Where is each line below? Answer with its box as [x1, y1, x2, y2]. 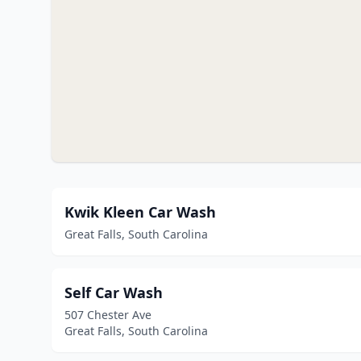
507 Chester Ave [64, 307, 151, 322]
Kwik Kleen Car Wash [64, 202, 216, 222]
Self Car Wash [64, 283, 163, 302]
